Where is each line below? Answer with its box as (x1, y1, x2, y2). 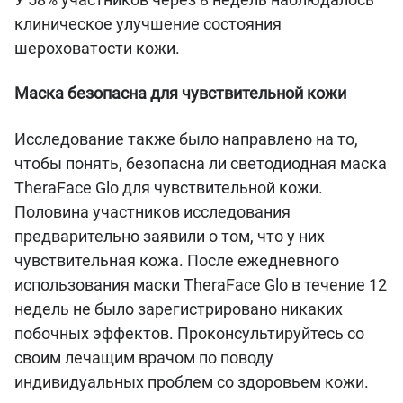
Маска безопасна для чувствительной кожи (14, 84, 346, 103)
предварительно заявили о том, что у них (14, 226, 325, 246)
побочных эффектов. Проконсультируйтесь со (14, 323, 364, 343)
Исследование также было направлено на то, (14, 129, 358, 148)
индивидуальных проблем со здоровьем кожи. (14, 372, 372, 391)
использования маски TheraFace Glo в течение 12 (14, 274, 387, 294)
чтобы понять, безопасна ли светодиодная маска (14, 153, 387, 173)
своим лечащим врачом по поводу (14, 347, 273, 367)
